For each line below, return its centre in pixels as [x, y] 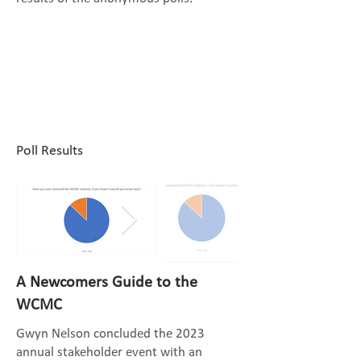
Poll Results [50, 151]
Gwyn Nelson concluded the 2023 [110, 334]
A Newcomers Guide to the [107, 283]
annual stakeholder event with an [109, 353]
